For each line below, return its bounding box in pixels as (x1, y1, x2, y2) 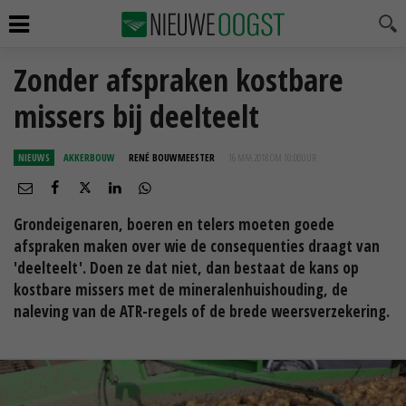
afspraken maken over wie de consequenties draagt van (14, 236, 380, 256)
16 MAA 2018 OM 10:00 (228, 150, 301, 164)
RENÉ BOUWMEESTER (129, 150, 215, 164)
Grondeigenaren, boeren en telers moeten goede (14, 214, 334, 235)
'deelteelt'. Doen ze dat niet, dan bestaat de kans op (14, 257, 359, 278)
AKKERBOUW (63, 150, 115, 164)
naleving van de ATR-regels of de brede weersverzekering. (14, 301, 390, 322)
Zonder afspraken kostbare (14, 59, 343, 101)
